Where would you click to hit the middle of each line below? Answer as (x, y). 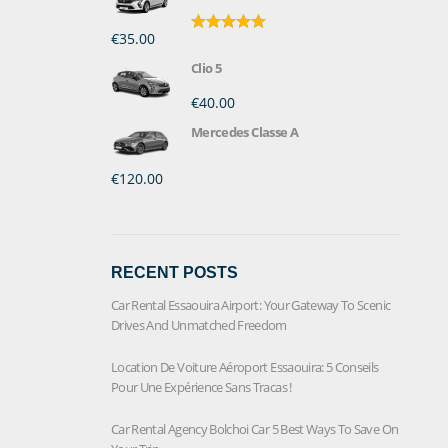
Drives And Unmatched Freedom (199, 324)
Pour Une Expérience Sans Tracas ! (201, 386)
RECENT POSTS (174, 272)
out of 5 (213, 55)
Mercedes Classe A (244, 131)
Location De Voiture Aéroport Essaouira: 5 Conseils (245, 366)
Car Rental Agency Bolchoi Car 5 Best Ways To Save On (255, 428)
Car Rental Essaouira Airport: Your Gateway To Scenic (251, 304)
